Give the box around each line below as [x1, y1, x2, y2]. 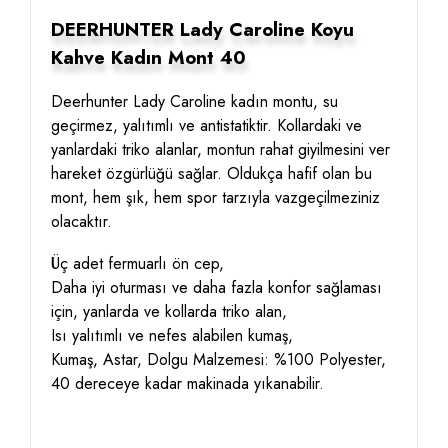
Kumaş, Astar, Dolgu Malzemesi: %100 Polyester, [51, 348, 386, 371]
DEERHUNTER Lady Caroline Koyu [51, 16, 354, 43]
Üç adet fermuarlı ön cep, [51, 252, 224, 275]
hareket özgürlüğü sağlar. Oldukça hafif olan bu [51, 162, 372, 185]
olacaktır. [51, 210, 112, 233]
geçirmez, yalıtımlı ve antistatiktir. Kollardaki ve [51, 114, 362, 137]
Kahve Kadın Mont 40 [51, 44, 246, 71]
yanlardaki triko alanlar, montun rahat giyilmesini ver [51, 138, 390, 161]
